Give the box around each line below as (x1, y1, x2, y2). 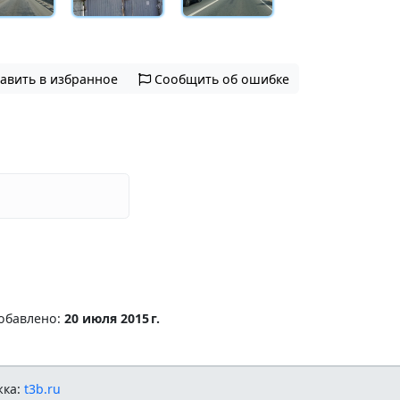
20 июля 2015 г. (63, 309, 160, 327)
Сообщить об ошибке (154, 70, 289, 87)
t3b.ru (24, 380, 62, 398)
